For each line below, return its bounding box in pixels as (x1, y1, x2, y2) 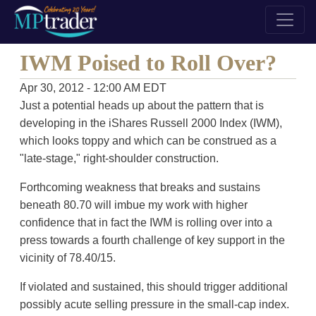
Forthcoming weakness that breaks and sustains (19, 181, 260, 193)
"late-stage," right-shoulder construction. (19, 152, 219, 164)
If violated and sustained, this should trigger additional (19, 281, 288, 293)
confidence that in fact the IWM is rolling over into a (19, 217, 272, 229)
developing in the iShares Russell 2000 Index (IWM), (19, 117, 282, 129)
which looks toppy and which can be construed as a (19, 135, 276, 147)
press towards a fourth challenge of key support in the (19, 234, 285, 246)
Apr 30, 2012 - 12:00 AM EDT (19, 82, 166, 94)
